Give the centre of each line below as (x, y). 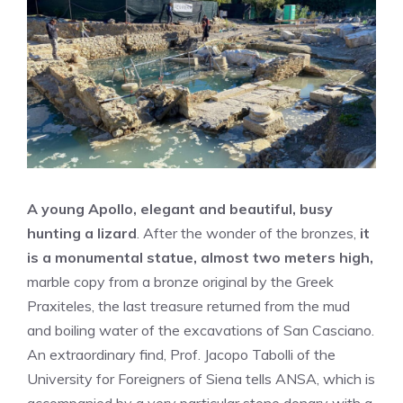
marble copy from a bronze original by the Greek (180, 282)
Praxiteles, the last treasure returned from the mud (188, 306)
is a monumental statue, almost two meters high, (200, 257)
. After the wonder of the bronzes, (248, 233)
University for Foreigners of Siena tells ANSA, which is (201, 379)
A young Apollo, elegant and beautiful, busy (180, 209)
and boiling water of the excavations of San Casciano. (201, 330)
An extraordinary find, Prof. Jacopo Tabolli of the (181, 354)
